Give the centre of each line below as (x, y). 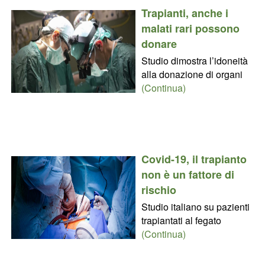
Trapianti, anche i (185, 13)
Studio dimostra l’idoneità (194, 60)
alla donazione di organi (192, 74)
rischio (159, 190)
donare (159, 43)
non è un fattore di (188, 174)
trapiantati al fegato (181, 220)
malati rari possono (190, 28)
